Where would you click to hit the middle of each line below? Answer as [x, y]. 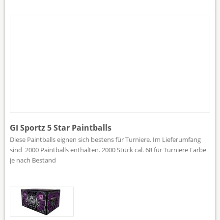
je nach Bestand [33, 160]
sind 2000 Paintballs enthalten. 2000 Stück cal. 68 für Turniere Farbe [108, 150]
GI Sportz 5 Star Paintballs [61, 127]
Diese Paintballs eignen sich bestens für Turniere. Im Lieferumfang [105, 139]
